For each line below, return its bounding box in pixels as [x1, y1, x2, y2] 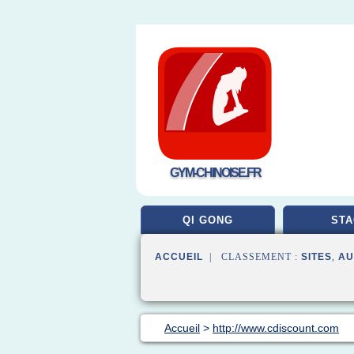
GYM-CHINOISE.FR [169, 166, 261, 179]
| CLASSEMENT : [203, 251, 301, 262]
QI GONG [183, 214, 233, 226]
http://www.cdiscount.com [213, 322, 339, 334]
